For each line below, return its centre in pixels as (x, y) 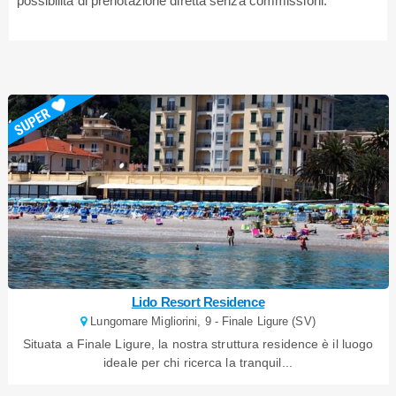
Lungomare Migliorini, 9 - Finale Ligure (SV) (201, 321)
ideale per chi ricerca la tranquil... (198, 362)
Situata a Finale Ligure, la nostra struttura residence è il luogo (198, 343)
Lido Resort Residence (198, 301)
